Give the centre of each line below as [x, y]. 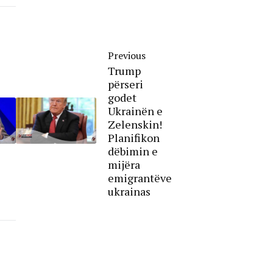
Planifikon [134, 137]
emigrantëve [140, 178]
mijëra [124, 164]
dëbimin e [133, 151]
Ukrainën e [135, 111]
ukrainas [129, 191]
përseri [126, 84]
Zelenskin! [135, 124]
